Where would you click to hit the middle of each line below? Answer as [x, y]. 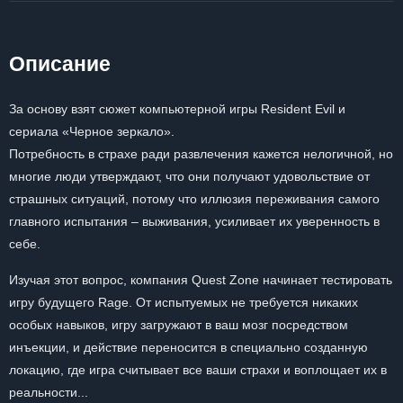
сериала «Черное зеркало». [92, 131]
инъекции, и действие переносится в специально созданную [188, 347]
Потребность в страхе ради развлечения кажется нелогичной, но [201, 154]
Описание [60, 64]
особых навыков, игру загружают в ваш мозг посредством [179, 325]
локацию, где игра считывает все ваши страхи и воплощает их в [198, 370]
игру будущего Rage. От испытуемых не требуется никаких [184, 302]
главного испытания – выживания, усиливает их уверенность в [194, 221]
